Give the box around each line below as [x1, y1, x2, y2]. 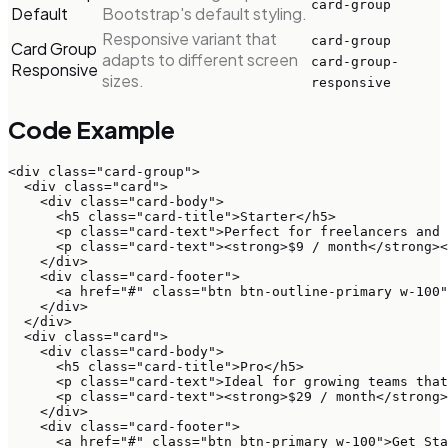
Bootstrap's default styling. [102, 3, 307, 25]
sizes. [102, 70, 144, 92]
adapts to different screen [102, 49, 298, 71]
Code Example [8, 113, 175, 144]
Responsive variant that [102, 28, 277, 50]
